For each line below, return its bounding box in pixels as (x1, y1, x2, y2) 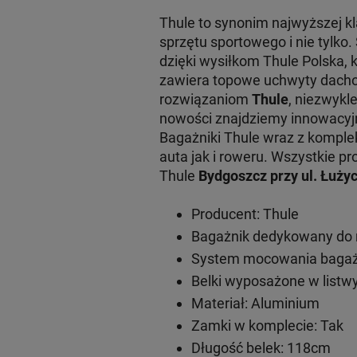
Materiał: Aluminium (190, 294, 320, 312)
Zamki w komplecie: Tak (190, 316, 343, 334)
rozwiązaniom (159, 90, 252, 108)
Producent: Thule (190, 205, 299, 222)
